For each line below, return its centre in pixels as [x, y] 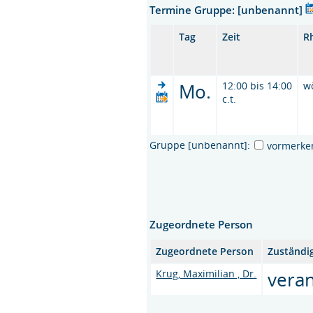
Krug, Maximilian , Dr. [206, 273]
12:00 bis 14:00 [257, 85]
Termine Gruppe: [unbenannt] [228, 9]
